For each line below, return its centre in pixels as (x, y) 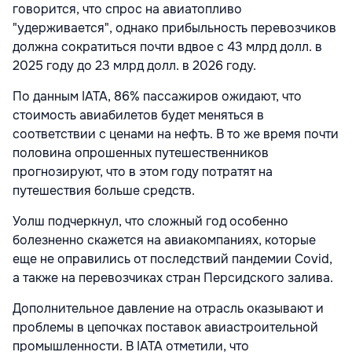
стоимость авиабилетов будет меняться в (138, 115)
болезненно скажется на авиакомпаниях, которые (164, 240)
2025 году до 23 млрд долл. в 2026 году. (134, 66)
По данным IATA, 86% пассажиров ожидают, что (157, 97)
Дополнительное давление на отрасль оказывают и (168, 309)
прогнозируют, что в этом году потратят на (143, 172)
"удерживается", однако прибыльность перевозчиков (174, 28)
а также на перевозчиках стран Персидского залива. (173, 278)
